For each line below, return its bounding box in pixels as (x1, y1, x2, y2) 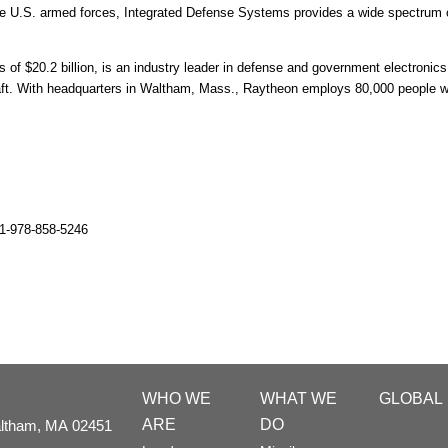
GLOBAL (378, 389, 443, 407)
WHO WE (141, 389, 211, 407)
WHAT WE (260, 389, 338, 407)
